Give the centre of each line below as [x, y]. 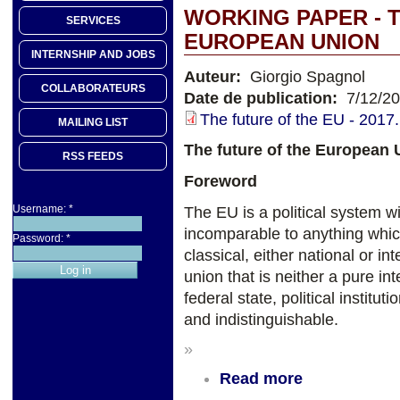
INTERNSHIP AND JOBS [93, 55]
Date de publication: [263, 98]
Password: [39, 239]
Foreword [221, 182]
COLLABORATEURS [93, 89]
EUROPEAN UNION [282, 42]
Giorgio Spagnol [305, 76]
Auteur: [215, 76]
